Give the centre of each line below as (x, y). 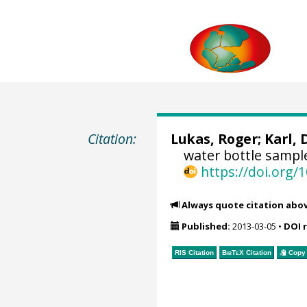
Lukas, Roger (214, 139)
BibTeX (233, 252)
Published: (206, 226)
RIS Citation (194, 252)
